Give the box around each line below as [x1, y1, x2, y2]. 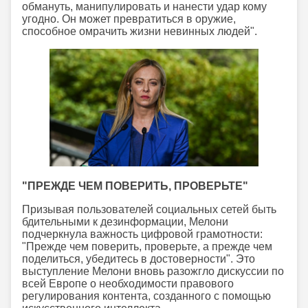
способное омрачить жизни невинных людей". [22, 25, 257, 38]
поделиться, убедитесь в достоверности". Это [22, 253, 255, 265]
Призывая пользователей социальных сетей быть [22, 203, 276, 216]
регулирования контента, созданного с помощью [22, 290, 271, 302]
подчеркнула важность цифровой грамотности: [22, 228, 263, 241]
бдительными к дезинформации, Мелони [22, 216, 228, 228]
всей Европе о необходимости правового [22, 278, 234, 290]
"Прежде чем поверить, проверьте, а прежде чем [22, 241, 272, 253]
